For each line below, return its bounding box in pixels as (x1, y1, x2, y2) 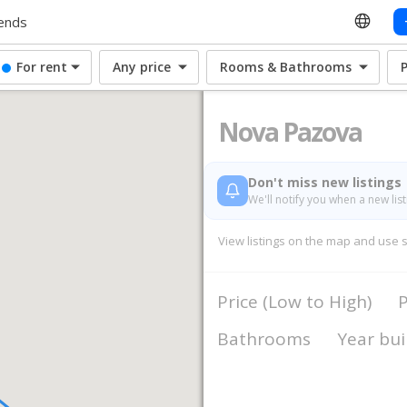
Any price (113, 58, 171, 75)
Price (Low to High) (217, 290, 372, 313)
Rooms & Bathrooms (220, 58, 352, 75)
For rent (16, 58, 67, 75)
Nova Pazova (217, 114, 362, 149)
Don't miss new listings (248, 174, 402, 191)
